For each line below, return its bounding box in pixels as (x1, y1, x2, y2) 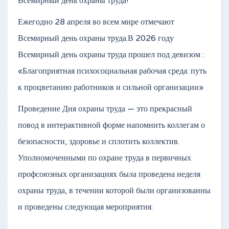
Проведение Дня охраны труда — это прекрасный (18, 103, 192, 114)
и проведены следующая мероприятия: (18, 201, 153, 212)
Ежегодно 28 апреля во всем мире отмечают (18, 16, 174, 27)
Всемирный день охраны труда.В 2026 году (18, 33, 174, 43)
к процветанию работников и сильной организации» (18, 82, 203, 93)
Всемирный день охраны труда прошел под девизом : (18, 49, 204, 60)
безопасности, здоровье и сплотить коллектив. (18, 136, 179, 147)
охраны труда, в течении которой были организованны (18, 185, 211, 196)
